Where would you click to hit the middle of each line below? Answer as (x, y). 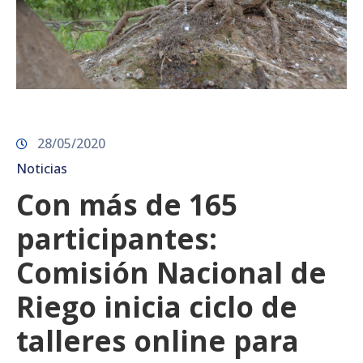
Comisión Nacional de (171, 272)
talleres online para (158, 340)
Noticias (42, 168)
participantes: (117, 238)
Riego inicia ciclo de (157, 306)
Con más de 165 (127, 204)
